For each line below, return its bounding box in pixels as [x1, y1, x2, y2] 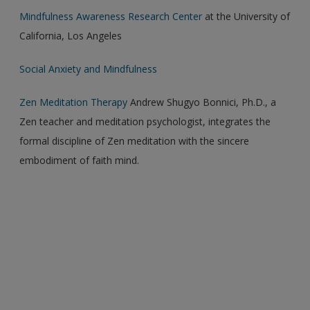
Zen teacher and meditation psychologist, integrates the [19, 114, 271, 128]
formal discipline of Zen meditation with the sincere [19, 134, 250, 147]
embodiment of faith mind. [19, 153, 140, 167]
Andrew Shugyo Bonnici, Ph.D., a [127, 95, 277, 109]
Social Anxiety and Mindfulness [19, 62, 158, 75]
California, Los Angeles [19, 28, 122, 42]
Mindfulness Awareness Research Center [19, 9, 203, 23]
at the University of [202, 9, 291, 23]
